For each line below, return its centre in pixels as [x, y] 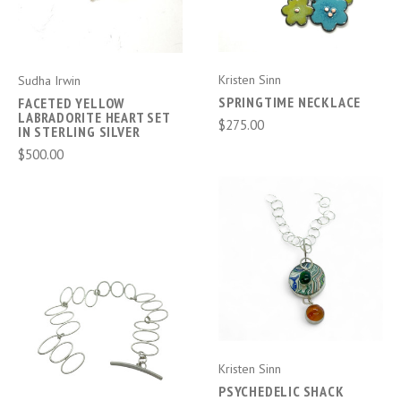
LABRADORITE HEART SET [94, 117]
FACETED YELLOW [72, 102]
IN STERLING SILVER [79, 131]
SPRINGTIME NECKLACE [290, 102]
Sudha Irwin [49, 80]
